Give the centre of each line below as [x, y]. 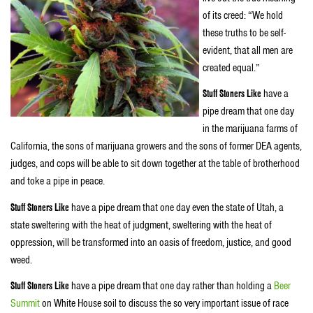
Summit [25, 304]
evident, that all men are [248, 50]
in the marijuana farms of [250, 129]
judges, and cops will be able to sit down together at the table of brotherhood [155, 164]
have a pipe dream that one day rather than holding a [172, 286]
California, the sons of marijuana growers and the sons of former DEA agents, [156, 146]
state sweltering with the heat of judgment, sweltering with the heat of [141, 225]
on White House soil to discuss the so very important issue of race [164, 304]
